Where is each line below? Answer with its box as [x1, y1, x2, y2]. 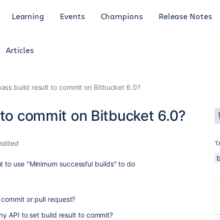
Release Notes [158, 10, 212, 21]
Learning [11, 10, 45, 21]
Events [60, 10, 85, 21]
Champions [100, 10, 143, 21]
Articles [6, 45, 34, 55]
